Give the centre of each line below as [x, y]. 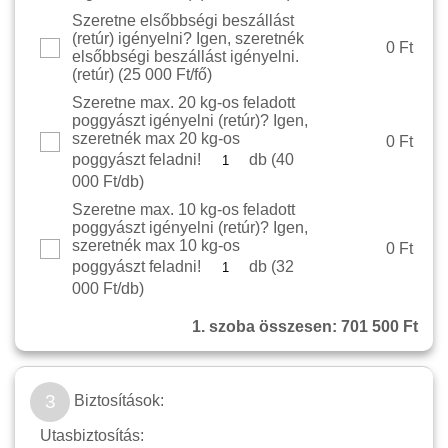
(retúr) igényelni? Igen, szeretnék [188, 39]
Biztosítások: [117, 401]
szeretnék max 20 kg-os [156, 139]
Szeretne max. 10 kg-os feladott [183, 210]
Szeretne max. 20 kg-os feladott [183, 103]
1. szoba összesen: [266, 327]
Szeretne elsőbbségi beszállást [183, 21]
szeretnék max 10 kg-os [156, 246]
